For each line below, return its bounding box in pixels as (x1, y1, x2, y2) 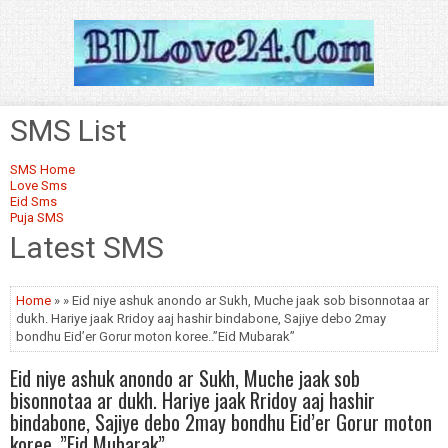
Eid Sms (10, 194, 57, 209)
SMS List (10, 113, 127, 148)
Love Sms (10, 178, 67, 193)
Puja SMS (10, 210, 64, 225)
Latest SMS (10, 230, 164, 265)
